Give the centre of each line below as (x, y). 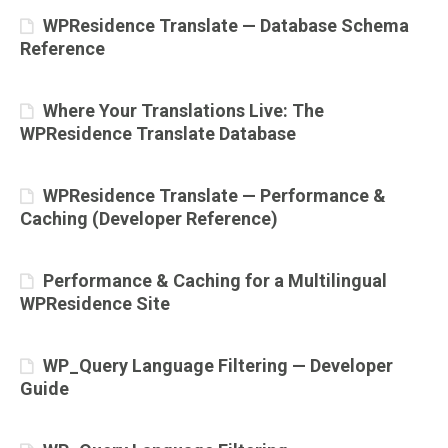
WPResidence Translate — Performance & (214, 195)
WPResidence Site (95, 303)
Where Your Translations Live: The (183, 110)
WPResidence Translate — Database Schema (226, 25)
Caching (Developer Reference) (149, 218)
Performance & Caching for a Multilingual (215, 280)
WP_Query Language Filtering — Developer (218, 365)
